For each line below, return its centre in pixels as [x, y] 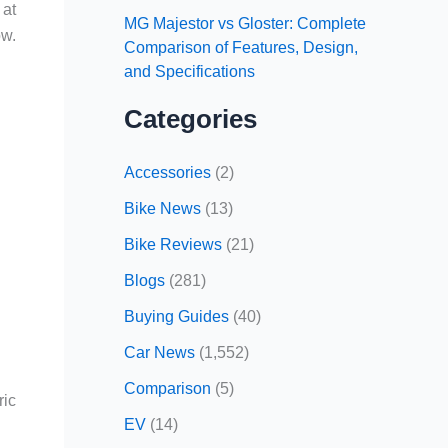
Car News [159, 352]
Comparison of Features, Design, [241, 47]
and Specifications [189, 71]
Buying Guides [176, 316]
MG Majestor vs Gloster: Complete [245, 23]
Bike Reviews [173, 244]
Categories [190, 118]
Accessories [167, 172]
